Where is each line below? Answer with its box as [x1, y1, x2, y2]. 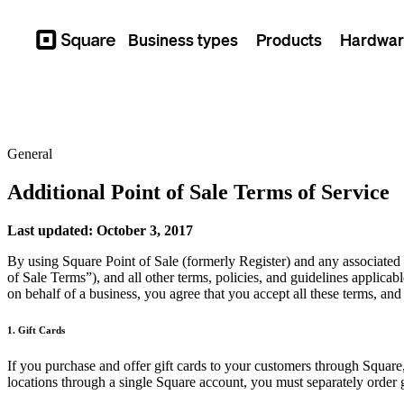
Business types [128, 29, 238, 50]
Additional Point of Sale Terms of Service [7, 179, 390, 204]
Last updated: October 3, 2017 [7, 222, 193, 238]
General [7, 146, 52, 161]
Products [256, 29, 322, 50]
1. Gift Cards [7, 324, 65, 335]
